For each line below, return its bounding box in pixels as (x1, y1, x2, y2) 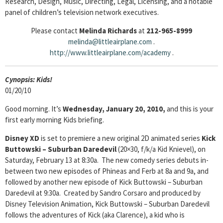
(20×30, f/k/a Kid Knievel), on (116, 144, 206, 154)
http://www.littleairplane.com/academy (49, 48, 171, 57)
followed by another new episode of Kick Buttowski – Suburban (5, 177, 203, 187)
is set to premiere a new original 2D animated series (39, 133, 202, 143)
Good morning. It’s (5, 104, 63, 113)
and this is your (167, 104, 214, 113)
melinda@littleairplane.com (68, 37, 152, 46)
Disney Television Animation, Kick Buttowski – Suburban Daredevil (5, 199, 210, 209)
